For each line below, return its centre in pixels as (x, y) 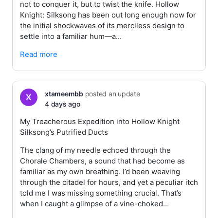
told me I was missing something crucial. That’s (101, 193)
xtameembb (64, 94)
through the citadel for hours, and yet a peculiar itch (109, 182)
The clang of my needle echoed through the (95, 150)
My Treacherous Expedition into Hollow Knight (100, 121)
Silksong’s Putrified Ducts (64, 132)
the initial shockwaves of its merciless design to (102, 26)
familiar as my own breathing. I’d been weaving (100, 172)
